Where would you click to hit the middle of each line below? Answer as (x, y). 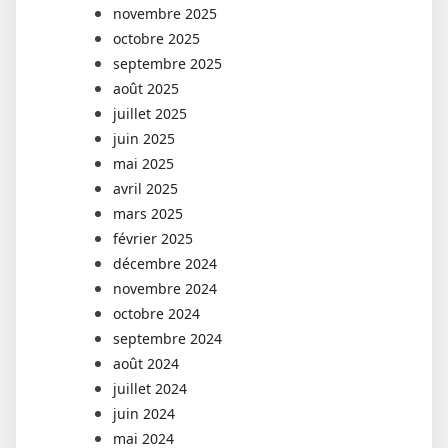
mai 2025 (143, 164)
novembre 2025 (165, 14)
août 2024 (146, 364)
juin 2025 (144, 139)
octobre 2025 (156, 39)
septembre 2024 (167, 339)
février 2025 (153, 239)
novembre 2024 (165, 289)
